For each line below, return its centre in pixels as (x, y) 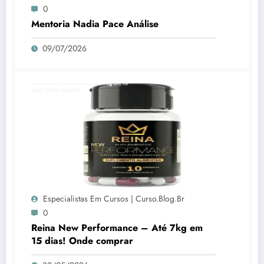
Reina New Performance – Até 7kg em (117, 228)
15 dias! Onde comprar (82, 241)
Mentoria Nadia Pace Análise (95, 24)
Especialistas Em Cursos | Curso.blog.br (114, 199)
